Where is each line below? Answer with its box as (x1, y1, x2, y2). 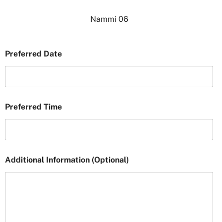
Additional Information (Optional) (5, 155, 129, 165)
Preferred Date (5, 49, 62, 58)
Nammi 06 (90, 14, 128, 24)
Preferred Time (5, 102, 62, 111)
